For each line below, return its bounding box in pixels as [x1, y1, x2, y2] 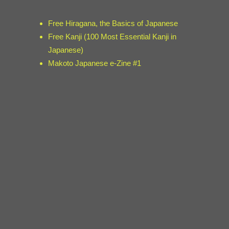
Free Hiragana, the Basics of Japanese [48, 19, 178, 28]
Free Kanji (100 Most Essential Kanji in [48, 32, 177, 41]
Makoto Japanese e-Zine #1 [48, 59, 142, 67]
